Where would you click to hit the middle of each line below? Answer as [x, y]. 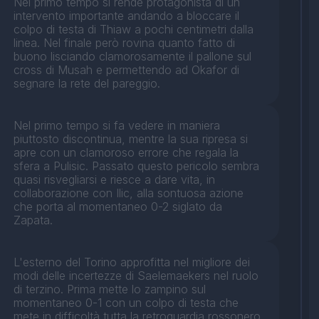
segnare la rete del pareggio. [87, 84]
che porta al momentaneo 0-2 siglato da [118, 207]
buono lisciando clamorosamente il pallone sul [133, 57]
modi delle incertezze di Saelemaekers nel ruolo [136, 276]
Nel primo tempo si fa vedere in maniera [117, 126]
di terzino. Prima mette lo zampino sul [110, 289]
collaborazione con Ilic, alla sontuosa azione [129, 193]
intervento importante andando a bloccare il [127, 16]
